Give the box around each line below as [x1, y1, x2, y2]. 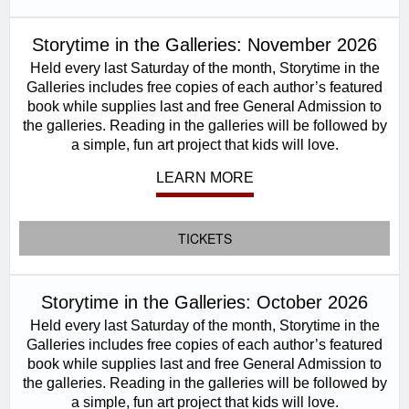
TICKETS [177, 229, 232, 247]
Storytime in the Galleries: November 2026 [32, 35, 377, 55]
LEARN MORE [155, 170, 254, 185]
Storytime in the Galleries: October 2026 [41, 292, 368, 312]
